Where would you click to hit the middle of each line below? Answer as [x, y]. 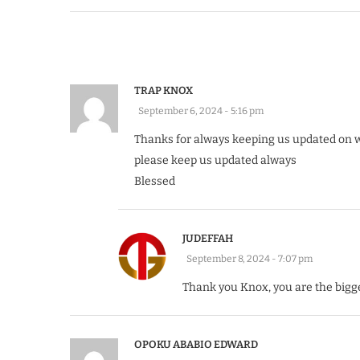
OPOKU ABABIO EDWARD [196, 345]
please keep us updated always [215, 161]
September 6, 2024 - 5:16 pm [201, 111]
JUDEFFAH [208, 239]
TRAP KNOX [164, 91]
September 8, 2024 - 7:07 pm [250, 259]
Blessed [155, 182]
